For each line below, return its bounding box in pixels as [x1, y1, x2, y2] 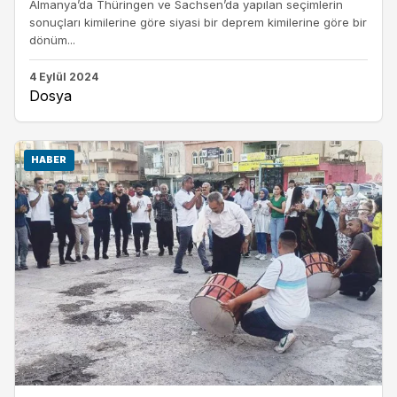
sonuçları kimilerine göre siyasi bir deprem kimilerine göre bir [29, 14, 367, 29]
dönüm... [29, 32, 75, 47]
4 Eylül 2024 [29, 70, 98, 84]
